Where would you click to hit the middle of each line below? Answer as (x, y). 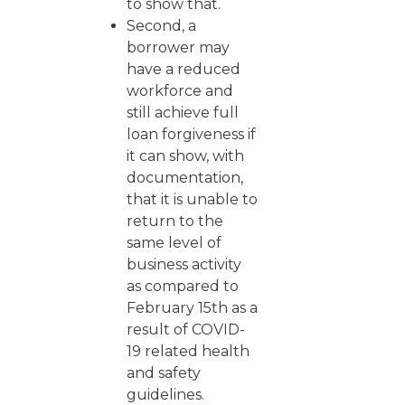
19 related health (188, 351)
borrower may (178, 47)
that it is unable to (192, 199)
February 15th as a (192, 308)
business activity (184, 264)
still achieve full (183, 113)
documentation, (185, 178)
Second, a (161, 26)
